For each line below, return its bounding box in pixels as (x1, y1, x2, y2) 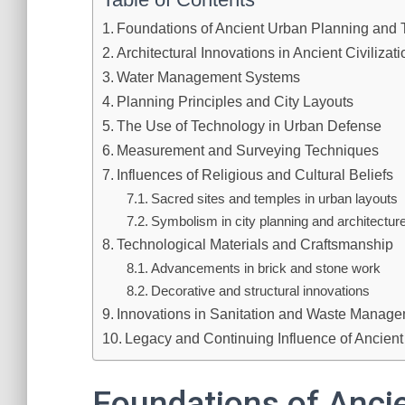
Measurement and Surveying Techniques (117, 142, 380, 158)
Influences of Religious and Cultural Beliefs (117, 166, 394, 183)
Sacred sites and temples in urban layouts (151, 191, 399, 206)
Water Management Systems (117, 69, 301, 85)
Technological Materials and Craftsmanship (117, 236, 394, 252)
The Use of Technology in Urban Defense (117, 118, 382, 134)
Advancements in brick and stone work (151, 260, 381, 276)
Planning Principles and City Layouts (117, 93, 354, 109)
